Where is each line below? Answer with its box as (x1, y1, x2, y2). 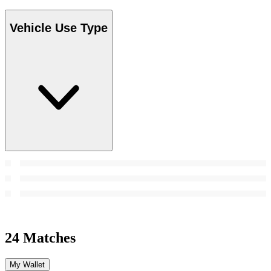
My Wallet (10, 260, 45, 269)
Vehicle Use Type (10, 21, 108, 35)
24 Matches (5, 229, 76, 246)
